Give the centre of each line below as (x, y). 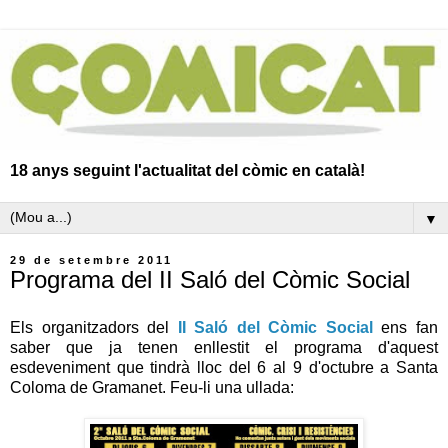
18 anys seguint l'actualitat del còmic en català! (187, 170)
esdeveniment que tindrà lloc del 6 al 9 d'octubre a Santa (224, 367)
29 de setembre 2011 (91, 259)
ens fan (405, 327)
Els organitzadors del (94, 327)
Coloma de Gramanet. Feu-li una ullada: (152, 387)
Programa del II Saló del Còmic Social (210, 279)
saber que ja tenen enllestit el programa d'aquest (224, 347)
